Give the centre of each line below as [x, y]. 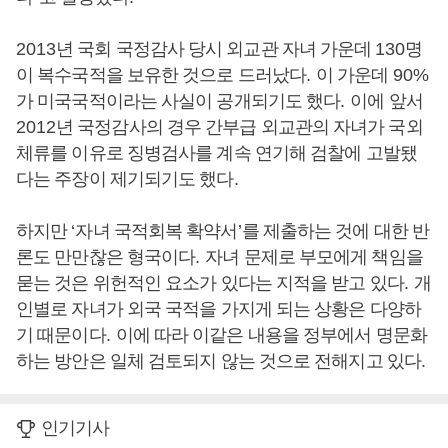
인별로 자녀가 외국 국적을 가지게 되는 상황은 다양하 [218, 309]
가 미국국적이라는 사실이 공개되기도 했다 [178, 101]
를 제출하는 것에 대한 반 [335, 231]
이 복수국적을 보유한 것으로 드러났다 [161, 75]
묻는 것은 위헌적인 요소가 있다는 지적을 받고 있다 [210, 283]
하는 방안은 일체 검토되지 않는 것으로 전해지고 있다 [218, 361]
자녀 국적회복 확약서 [156, 231]
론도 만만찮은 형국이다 [106, 257]
